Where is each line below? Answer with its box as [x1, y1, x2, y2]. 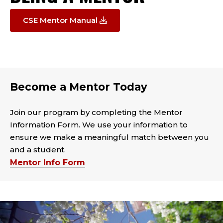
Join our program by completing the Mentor [10, 108, 183, 117]
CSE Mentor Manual [23, 15, 98, 25]
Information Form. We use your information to [10, 120, 188, 130]
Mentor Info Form [10, 158, 85, 168]
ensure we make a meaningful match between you [10, 132, 209, 142]
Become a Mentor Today [10, 81, 147, 94]
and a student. [10, 145, 66, 155]
